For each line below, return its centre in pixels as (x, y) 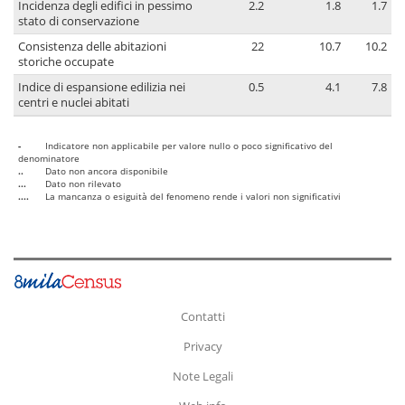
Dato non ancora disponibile (107, 171)
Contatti (202, 316)
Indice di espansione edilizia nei (102, 88)
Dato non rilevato (83, 184)
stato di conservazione (79, 22)
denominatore (49, 159)
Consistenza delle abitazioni (92, 47)
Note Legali (202, 376)
